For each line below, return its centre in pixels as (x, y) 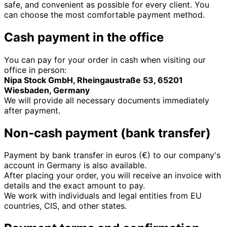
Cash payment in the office (84, 37)
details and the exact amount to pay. (74, 186)
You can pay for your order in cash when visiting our (105, 60)
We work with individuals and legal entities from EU (103, 196)
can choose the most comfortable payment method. (104, 14)
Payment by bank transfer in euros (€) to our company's (112, 155)
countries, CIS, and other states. (65, 206)
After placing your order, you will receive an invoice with (112, 176)
